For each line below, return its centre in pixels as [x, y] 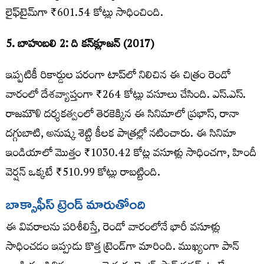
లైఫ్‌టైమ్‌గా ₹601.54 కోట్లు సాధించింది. [85, 14]
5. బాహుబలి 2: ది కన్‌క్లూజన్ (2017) [80, 46]
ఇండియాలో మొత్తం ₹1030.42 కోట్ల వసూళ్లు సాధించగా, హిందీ [131, 155]
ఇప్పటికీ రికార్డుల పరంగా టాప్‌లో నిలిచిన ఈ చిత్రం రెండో [118, 77]
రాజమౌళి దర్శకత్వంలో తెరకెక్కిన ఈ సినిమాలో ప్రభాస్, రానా [123, 116]
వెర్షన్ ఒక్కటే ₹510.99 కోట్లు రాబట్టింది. [83, 174]
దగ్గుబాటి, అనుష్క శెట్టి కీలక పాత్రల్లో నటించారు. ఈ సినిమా [121, 135]
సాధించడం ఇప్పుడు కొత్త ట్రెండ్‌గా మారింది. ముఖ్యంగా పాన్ [123, 248]
